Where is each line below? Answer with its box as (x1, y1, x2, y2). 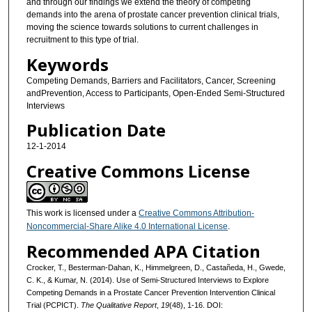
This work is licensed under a (26, 208, 139, 218)
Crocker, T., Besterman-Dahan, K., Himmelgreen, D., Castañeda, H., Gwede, (26, 263, 286, 272)
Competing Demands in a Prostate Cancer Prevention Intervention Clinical (26, 288, 275, 297)
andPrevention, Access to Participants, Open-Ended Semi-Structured (26, 88, 285, 98)
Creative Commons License (26, 159, 250, 182)
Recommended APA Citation (26, 239, 260, 263)
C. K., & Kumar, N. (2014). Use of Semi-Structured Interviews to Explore (26, 275, 269, 284)
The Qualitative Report (80, 300, 157, 309)
